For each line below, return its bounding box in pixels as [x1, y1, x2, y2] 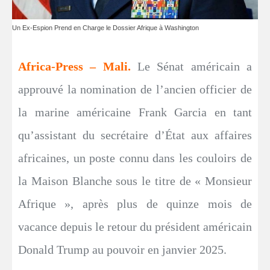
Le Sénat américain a [137, 60, 252, 74]
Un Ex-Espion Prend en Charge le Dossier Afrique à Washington [12, 24, 199, 32]
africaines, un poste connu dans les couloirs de [18, 151, 252, 165]
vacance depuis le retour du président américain [18, 220, 252, 234]
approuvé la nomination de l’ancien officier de [18, 83, 252, 96]
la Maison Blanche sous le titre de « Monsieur [18, 174, 252, 188]
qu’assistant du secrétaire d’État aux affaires [18, 128, 252, 142]
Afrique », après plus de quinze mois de [18, 197, 252, 211]
